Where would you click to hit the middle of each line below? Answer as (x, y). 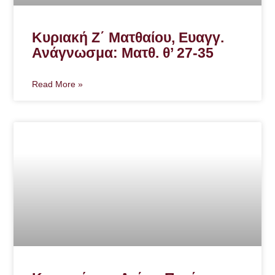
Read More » (58, 84)
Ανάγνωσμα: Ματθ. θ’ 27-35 (123, 53)
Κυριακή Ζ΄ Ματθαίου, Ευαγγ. (128, 37)
